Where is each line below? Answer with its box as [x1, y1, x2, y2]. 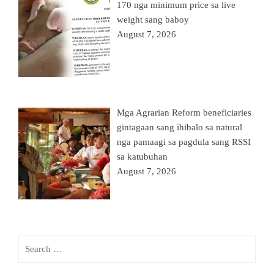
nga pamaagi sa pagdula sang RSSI [117, 136, 251, 147]
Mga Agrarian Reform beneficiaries [117, 107, 252, 117]
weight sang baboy [117, 14, 190, 24]
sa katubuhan [117, 151, 168, 161]
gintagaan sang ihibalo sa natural [117, 122, 243, 132]
